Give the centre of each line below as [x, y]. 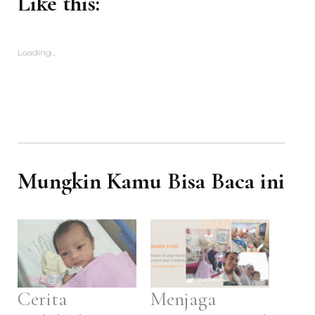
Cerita [43, 298]
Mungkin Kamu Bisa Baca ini [151, 181]
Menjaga [184, 298]
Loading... [37, 53]
